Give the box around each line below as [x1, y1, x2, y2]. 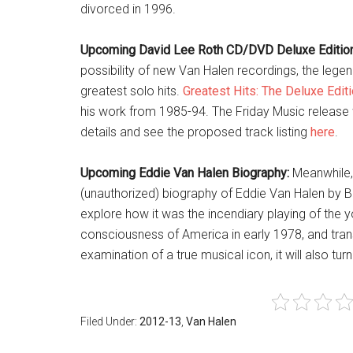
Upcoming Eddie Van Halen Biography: [80, 165, 289, 180]
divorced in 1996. [80, 2, 176, 17]
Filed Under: [80, 315, 139, 328]
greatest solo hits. [80, 84, 183, 98]
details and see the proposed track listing [80, 124, 310, 139]
